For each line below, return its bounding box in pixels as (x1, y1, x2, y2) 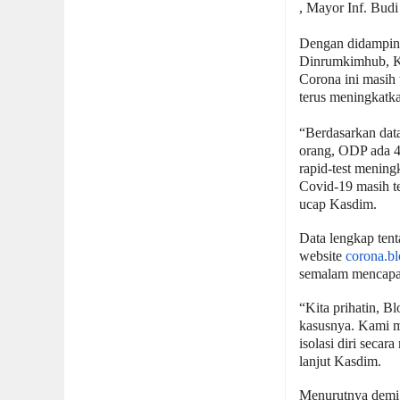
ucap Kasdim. (299, 196, 378, 212)
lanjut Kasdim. (299, 353, 382, 369)
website (299, 247, 346, 263)
